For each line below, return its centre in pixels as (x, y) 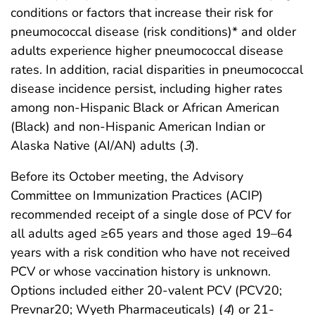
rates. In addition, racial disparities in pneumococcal (157, 69)
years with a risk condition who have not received (150, 252)
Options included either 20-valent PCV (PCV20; (146, 290)
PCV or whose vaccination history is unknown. (141, 271)
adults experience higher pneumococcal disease (147, 50)
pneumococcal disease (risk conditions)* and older (153, 31)
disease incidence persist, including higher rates (147, 88)
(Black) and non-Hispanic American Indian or (138, 126)
